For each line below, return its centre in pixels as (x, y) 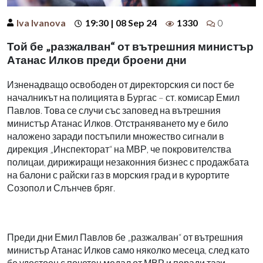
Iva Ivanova (41, 22)
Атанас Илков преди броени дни (97, 59)
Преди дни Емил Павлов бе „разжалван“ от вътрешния (125, 237)
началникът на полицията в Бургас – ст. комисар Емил (123, 97)
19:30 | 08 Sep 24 (121, 22)
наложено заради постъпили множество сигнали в (116, 136)
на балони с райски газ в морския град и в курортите (118, 174)
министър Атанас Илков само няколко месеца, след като (128, 249)
